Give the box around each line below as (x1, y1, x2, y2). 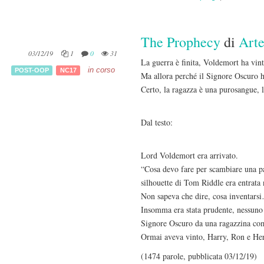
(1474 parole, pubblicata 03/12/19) (141, 250, 257, 262)
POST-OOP (15, 66, 49, 74)
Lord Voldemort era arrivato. (141, 150, 238, 161)
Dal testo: (141, 117, 173, 128)
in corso (88, 65, 115, 74)
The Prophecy (141, 32, 224, 51)
